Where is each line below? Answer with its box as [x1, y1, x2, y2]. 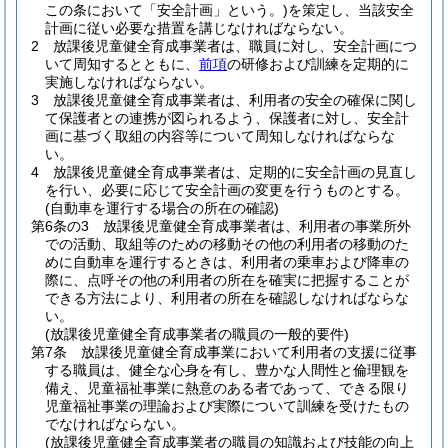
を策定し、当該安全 [288, 2, 414, 18]
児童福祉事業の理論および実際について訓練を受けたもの [45, 398, 409, 414]
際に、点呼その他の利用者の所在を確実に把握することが [45, 272, 409, 288]
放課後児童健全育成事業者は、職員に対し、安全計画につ [53, 38, 417, 54]
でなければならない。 [45, 416, 185, 432]
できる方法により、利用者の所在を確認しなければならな [45, 290, 409, 306]
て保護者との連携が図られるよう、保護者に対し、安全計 [45, 110, 409, 126]
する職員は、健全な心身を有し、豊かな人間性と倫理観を [45, 362, 409, 378]
